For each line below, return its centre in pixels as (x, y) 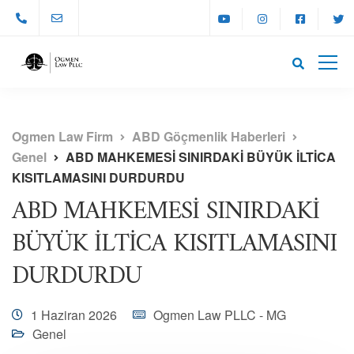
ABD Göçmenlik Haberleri (209, 136)
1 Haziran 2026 (74, 315)
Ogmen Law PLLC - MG (220, 315)
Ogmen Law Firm (62, 136)
